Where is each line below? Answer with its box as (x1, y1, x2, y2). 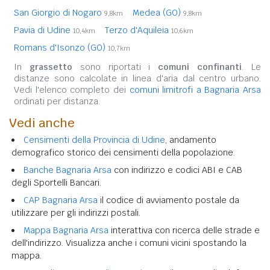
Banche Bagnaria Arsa (24, 164, 111, 175)
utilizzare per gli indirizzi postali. (11, 207, 140, 218)
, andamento (165, 134, 216, 145)
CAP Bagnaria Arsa (24, 194, 98, 206)
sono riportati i (72, 61, 159, 72)
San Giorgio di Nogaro (14, 7, 104, 18)
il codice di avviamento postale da (98, 194, 239, 206)
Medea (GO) (133, 7, 183, 18)
